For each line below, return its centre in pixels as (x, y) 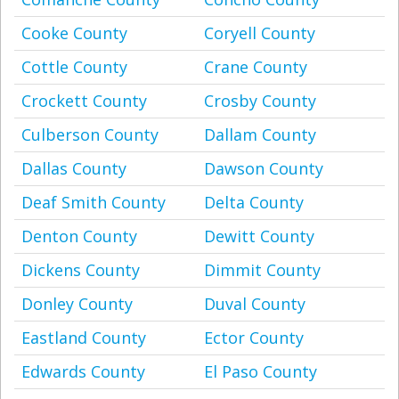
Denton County (79, 236)
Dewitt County (259, 236)
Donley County (77, 304)
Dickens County (81, 270)
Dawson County (264, 168)
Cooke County (74, 33)
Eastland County (84, 338)
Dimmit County (262, 270)
